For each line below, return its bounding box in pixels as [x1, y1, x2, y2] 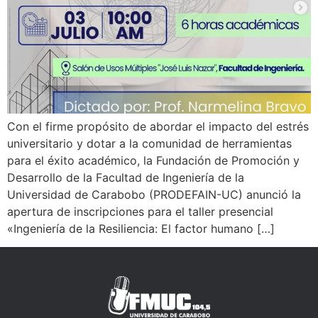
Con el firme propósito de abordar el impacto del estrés [7, 119, 309, 133]
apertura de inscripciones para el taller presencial [7, 204, 273, 219]
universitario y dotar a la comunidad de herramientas [7, 136, 292, 150]
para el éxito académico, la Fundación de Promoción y [7, 153, 300, 168]
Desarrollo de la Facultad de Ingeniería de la [7, 170, 244, 185]
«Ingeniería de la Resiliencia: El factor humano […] [7, 221, 275, 236]
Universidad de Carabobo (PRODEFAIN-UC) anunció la [7, 187, 301, 202]
